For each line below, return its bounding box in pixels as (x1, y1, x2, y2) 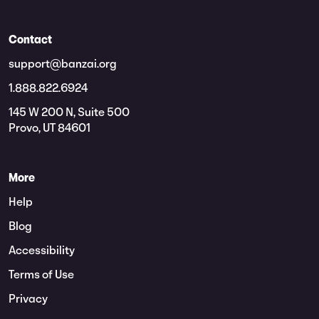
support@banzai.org (9, 59, 117, 70)
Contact (9, 35, 52, 46)
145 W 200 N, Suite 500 (9, 108, 130, 119)
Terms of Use (9, 270, 74, 281)
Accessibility (9, 246, 75, 257)
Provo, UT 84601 (9, 123, 90, 135)
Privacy (9, 294, 48, 305)
